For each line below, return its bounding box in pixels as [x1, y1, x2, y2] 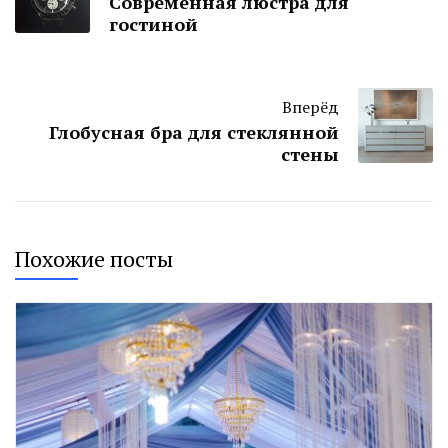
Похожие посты [15, 243, 173, 273]
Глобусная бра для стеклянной [49, 119, 339, 144]
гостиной [109, 11, 198, 36]
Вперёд [282, 95, 339, 118]
